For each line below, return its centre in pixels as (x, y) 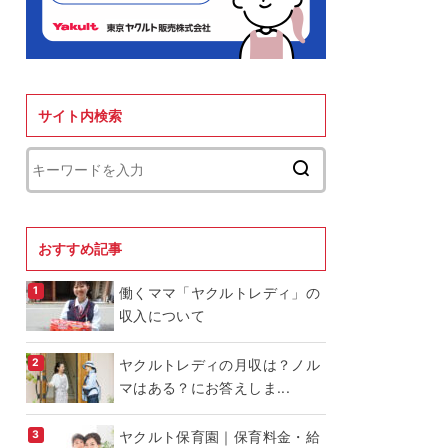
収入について (162, 316)
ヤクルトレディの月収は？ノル (219, 365)
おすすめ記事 (80, 249)
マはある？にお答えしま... (204, 388)
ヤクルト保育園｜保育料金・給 (219, 437)
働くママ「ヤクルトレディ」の (219, 293)
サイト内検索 (80, 115)
